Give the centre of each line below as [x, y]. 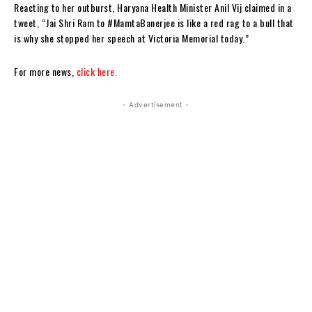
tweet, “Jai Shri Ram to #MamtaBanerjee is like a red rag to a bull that [154, 22]
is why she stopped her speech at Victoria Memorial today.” [131, 38]
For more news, [45, 71]
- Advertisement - [156, 104]
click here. [96, 71]
